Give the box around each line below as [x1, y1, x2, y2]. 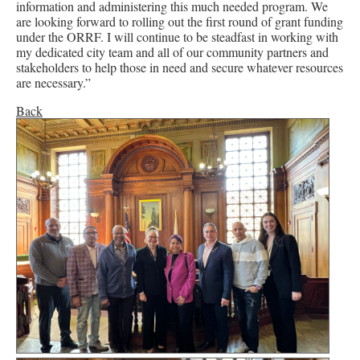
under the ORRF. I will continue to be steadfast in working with [16, 27, 338, 45]
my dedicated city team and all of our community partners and [16, 43, 329, 60]
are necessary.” [16, 73, 91, 91]
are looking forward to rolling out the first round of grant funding [16, 12, 343, 30]
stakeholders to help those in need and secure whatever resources [16, 58, 343, 76]
